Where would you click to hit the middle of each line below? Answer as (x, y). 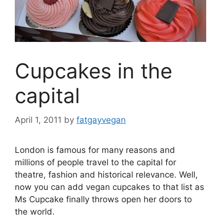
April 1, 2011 (38, 120)
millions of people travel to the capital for (95, 162)
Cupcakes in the (93, 71)
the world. (35, 211)
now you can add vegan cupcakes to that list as (110, 187)
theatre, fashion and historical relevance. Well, (106, 174)
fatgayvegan (101, 120)
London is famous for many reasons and (95, 150)
